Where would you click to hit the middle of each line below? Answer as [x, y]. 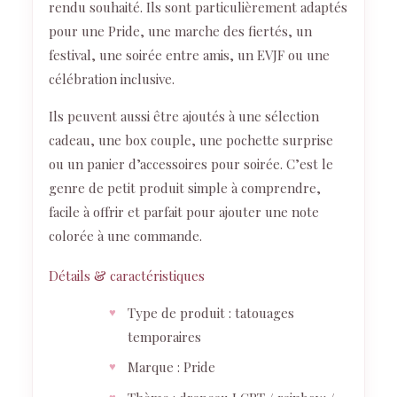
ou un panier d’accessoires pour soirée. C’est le [191, 163]
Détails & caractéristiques [127, 275]
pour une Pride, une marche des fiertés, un [180, 31]
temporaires [164, 336]
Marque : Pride [171, 367]
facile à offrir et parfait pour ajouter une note [184, 211]
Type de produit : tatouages [210, 312]
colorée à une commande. [125, 235]
